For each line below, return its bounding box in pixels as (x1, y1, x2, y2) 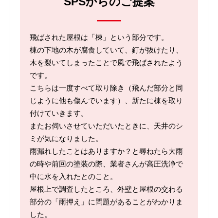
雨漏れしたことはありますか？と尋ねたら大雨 (30, 147, 183, 156)
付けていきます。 (30, 109, 88, 118)
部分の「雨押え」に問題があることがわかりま (30, 198, 183, 206)
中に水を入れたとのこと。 (30, 173, 117, 181)
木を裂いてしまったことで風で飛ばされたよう (30, 59, 183, 67)
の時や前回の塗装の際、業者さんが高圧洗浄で (30, 160, 183, 168)
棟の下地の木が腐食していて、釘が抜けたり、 (30, 46, 183, 54)
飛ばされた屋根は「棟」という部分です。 (30, 34, 168, 42)
